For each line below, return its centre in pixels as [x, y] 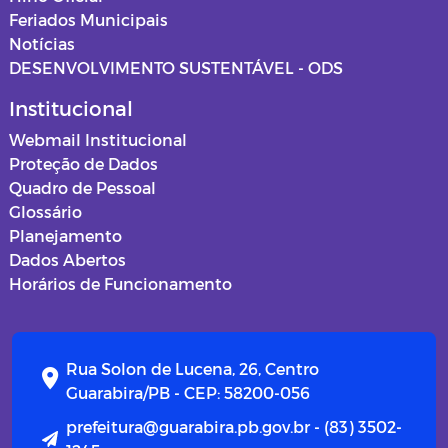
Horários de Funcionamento [120, 284]
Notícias [42, 44]
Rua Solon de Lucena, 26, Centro [192, 369]
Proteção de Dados [83, 164]
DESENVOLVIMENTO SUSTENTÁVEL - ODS [176, 68]
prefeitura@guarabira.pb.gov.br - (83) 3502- [234, 427]
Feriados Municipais [88, 20]
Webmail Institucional [98, 140]
